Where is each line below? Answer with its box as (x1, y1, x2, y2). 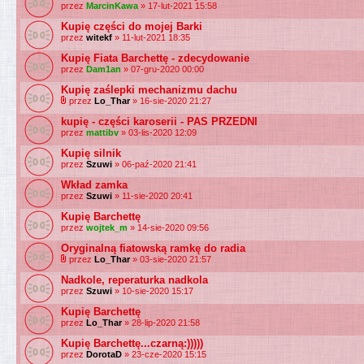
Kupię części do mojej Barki (61, 20, 202, 32)
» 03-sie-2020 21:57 (130, 254, 211, 264)
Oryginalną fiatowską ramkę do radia (61, 242, 245, 254)
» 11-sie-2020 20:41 (112, 191, 193, 201)
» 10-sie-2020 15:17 (112, 286, 193, 296)
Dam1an (86, 64, 121, 74)
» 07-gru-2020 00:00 (121, 64, 204, 74)
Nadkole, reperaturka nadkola (61, 274, 208, 286)
